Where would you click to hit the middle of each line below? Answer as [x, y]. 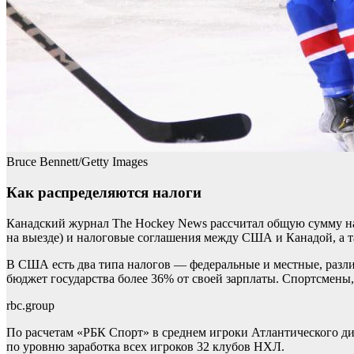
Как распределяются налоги [104, 193]
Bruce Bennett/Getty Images [77, 162]
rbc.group [30, 305]
